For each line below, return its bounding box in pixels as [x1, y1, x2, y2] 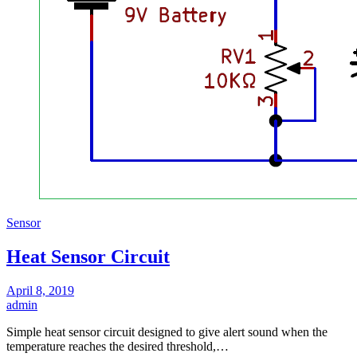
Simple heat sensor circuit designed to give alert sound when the [6, 324, 328, 339]
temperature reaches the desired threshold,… [6, 339, 229, 353]
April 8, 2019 [6, 283, 74, 297]
